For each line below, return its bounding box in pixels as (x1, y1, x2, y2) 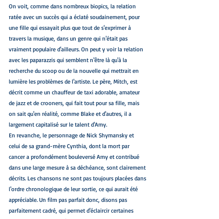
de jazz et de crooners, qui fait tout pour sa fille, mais (9, 99, 141, 107)
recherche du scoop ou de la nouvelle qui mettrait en (9, 67, 140, 75)
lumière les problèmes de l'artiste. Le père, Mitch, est (9, 78, 139, 86)
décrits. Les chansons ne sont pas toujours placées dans (9, 175, 148, 182)
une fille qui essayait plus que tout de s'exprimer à (9, 24, 132, 32)
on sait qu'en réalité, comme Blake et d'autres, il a (9, 110, 133, 118)
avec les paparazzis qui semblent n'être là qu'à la (9, 56, 129, 64)
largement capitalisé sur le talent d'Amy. (9, 121, 107, 129)
